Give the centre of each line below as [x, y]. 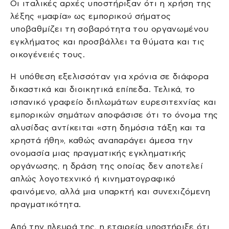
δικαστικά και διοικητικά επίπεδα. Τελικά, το [103, 89]
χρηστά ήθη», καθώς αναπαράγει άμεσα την [102, 141]
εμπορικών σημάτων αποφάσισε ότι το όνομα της [114, 115]
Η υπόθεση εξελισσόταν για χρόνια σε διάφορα [110, 77]
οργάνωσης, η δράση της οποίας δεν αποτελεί [107, 166]
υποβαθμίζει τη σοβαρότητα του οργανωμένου [110, 29]
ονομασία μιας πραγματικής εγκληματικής [98, 153]
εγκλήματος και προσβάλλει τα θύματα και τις [108, 41]
